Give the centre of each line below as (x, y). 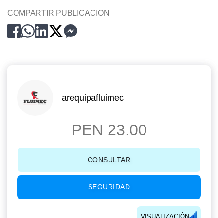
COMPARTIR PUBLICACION (58, 13)
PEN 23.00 (109, 130)
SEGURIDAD (109, 187)
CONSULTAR (109, 160)
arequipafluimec (93, 98)
